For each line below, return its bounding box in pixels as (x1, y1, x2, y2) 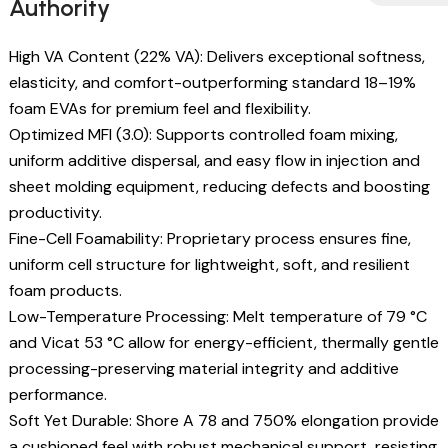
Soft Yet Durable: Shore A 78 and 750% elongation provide (9, 409, 439, 431)
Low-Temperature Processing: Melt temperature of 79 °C (9, 305, 427, 327)
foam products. (9, 279, 122, 301)
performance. (9, 383, 107, 405)
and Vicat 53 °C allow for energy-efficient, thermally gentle (9, 331, 439, 353)
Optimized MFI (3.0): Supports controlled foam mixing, (9, 123, 398, 145)
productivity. (9, 201, 102, 223)
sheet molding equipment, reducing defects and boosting (9, 175, 430, 197)
